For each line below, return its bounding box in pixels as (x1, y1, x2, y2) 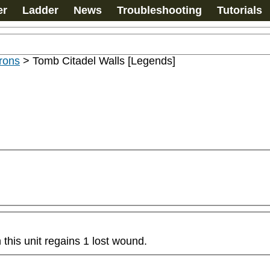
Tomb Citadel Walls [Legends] (33, 55, 175, 67)
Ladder (22, 4, 58, 16)
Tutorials (217, 4, 262, 16)
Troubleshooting (117, 4, 202, 16)
